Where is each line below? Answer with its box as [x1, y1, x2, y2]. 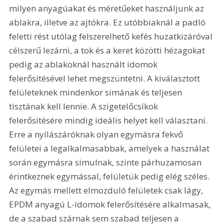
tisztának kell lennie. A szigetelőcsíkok [9, 100, 160, 112]
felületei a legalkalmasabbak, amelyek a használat [9, 142, 212, 154]
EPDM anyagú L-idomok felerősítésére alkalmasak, [9, 198, 213, 210]
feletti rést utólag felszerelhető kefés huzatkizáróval [9, 30, 215, 42]
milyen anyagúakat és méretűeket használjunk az [9, 2, 206, 14]
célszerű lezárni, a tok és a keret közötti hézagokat [9, 44, 207, 56]
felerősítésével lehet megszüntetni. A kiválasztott [9, 72, 202, 84]
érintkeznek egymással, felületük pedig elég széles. [9, 170, 212, 182]
